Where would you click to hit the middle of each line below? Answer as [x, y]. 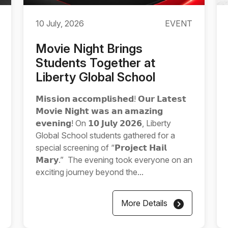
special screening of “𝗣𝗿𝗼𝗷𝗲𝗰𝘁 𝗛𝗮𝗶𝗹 [101, 148]
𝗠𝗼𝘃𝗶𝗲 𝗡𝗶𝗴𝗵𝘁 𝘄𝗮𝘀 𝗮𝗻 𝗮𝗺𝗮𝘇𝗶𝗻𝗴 [99, 111]
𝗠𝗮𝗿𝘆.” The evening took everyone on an [114, 160]
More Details [145, 203]
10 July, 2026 [60, 23]
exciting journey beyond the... [90, 172]
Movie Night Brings [89, 49]
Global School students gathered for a [105, 135]
